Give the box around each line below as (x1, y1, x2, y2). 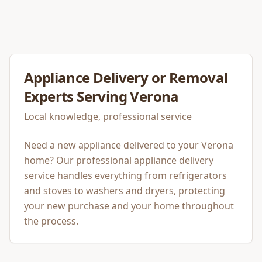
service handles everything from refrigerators (24, 169, 227, 182)
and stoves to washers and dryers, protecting (24, 184, 225, 197)
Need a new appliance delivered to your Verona (24, 139, 233, 151)
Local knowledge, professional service (24, 110, 192, 123)
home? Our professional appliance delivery (24, 154, 213, 167)
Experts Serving (24, 87, 130, 106)
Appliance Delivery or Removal (24, 68, 228, 87)
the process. (24, 215, 78, 227)
